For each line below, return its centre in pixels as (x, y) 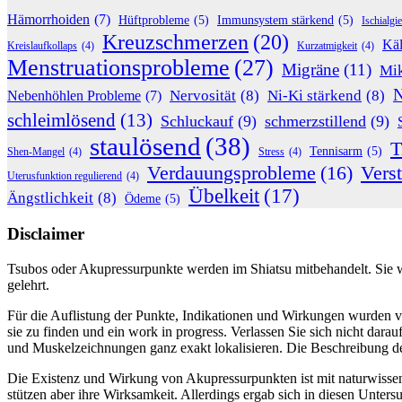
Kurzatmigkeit (327, 45)
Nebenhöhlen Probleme (74, 95)
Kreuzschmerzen (175, 42)
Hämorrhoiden (48, 19)
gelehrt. (28, 285)
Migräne (310, 69)
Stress (271, 151)
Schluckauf (197, 121)
